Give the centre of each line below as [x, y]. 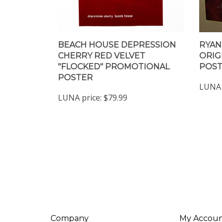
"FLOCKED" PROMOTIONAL [114, 67]
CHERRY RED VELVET [102, 56]
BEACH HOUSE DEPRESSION [117, 45]
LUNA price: [80, 98]
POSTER [75, 78]
